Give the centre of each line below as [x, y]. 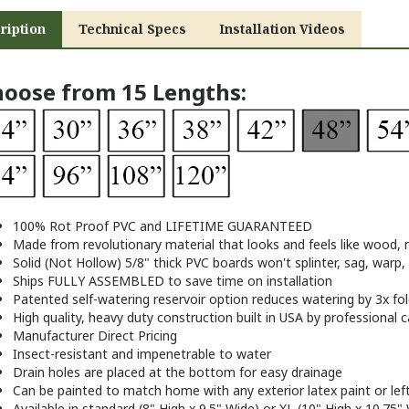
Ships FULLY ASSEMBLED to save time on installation [172, 262]
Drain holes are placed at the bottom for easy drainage [177, 354]
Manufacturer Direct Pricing [94, 317]
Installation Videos [282, 10]
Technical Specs [132, 10]
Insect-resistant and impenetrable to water [142, 336]
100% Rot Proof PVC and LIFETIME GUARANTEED [162, 208]
